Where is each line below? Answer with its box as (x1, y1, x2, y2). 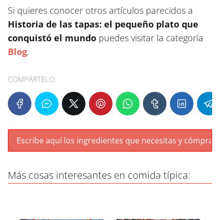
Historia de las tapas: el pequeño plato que (8, 18, 198, 30)
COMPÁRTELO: (8, 74, 56, 84)
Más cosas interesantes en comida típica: (8, 168, 191, 182)
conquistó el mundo (8, 32, 96, 44)
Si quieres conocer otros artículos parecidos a (8, 4, 193, 17)
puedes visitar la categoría (96, 32, 203, 44)
